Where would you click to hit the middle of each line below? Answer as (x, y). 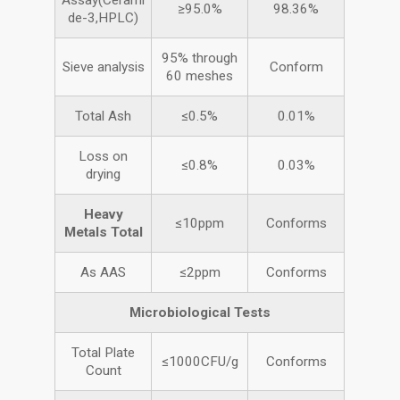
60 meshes (200, 76)
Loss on (104, 157)
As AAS (104, 273)
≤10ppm (200, 224)
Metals (85, 233)
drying (104, 175)
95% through (200, 58)
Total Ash (104, 117)
